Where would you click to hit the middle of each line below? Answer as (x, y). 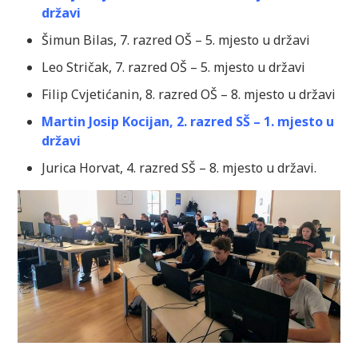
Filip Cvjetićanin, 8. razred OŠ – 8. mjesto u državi (189, 95)
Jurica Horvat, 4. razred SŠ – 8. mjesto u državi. (179, 168)
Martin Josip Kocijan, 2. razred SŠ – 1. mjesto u (188, 122)
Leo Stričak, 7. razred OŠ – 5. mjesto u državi (174, 68)
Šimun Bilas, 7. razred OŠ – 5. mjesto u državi (176, 40)
